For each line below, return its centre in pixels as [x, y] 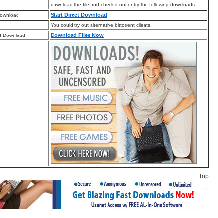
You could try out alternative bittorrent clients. [101, 25]
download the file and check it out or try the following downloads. [123, 5]
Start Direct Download [79, 15]
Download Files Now [77, 35]
